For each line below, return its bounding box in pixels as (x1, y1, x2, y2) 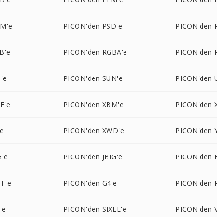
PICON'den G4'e (63, 178, 117, 187)
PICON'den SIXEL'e (63, 204, 127, 214)
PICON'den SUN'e (63, 74, 123, 83)
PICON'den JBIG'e (63, 152, 123, 161)
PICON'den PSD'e (63, 21, 123, 31)
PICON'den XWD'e (63, 126, 124, 135)
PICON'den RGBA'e (63, 47, 127, 57)
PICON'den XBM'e (63, 100, 124, 109)
